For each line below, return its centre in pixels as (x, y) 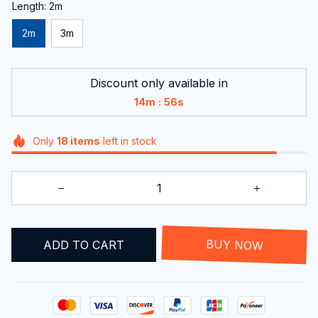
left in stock (128, 141)
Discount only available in (159, 83)
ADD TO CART (84, 245)
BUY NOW (234, 245)
